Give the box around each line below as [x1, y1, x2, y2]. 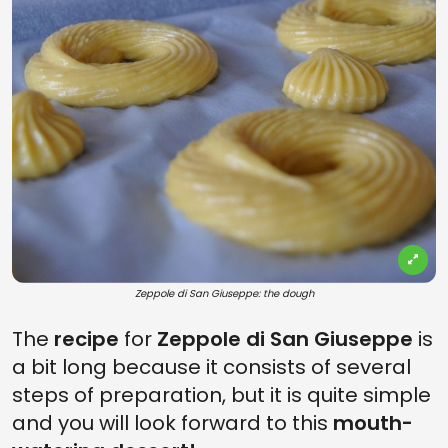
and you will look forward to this [12, 409, 333, 437]
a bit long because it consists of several [12, 353, 411, 381]
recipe [54, 325, 119, 353]
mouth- [333, 409, 413, 437]
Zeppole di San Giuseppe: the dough [134, 286, 314, 301]
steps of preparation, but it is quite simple [12, 381, 431, 409]
